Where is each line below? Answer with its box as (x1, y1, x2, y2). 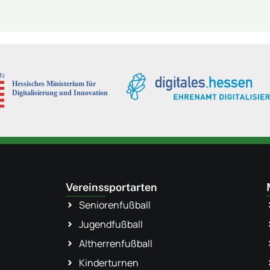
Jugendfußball (79, 218, 143, 231)
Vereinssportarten (65, 181, 157, 194)
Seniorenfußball (79, 198, 151, 212)
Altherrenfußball (79, 237, 153, 251)
